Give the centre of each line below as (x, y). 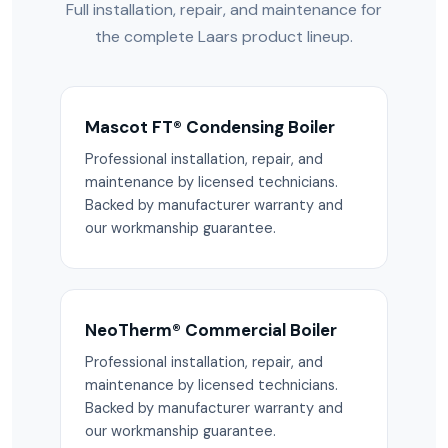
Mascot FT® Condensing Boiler (210, 127)
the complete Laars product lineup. (224, 36)
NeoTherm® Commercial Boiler (211, 330)
